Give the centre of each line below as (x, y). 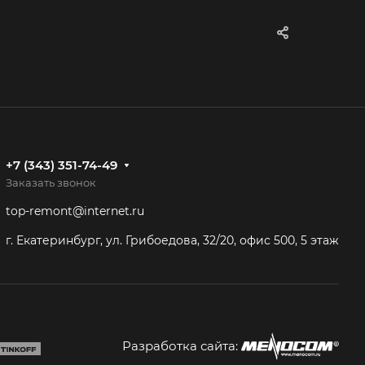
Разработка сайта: (180, 346)
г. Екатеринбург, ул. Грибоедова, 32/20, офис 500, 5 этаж (172, 240)
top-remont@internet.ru (75, 211)
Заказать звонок (51, 183)
